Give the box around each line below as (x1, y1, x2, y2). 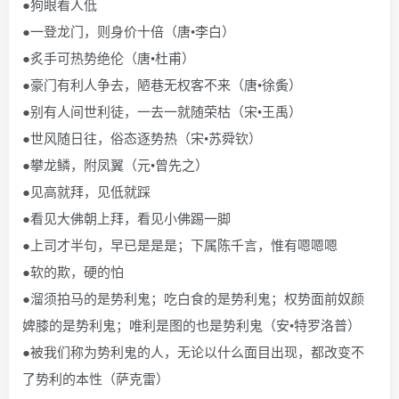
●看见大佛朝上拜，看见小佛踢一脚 (22, 208, 231, 227)
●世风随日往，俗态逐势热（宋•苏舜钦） (22, 128, 262, 147)
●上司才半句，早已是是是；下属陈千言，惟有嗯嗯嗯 (22, 235, 338, 254)
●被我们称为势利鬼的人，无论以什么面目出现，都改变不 (22, 342, 364, 361)
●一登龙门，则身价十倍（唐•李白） (22, 21, 235, 40)
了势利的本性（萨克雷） (22, 369, 169, 387)
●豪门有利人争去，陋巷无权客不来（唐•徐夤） (22, 75, 302, 94)
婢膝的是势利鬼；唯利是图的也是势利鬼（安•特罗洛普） (22, 315, 361, 334)
